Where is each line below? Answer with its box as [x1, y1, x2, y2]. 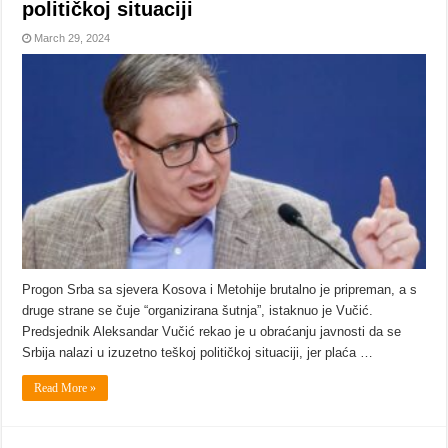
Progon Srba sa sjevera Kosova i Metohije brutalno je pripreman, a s [22, 282, 418, 298]
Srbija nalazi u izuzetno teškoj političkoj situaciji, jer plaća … [22, 345, 374, 361]
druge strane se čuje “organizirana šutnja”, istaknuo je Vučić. [22, 303, 374, 319]
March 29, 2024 [34, 32, 111, 45]
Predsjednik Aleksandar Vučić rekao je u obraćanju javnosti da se [22, 324, 402, 340]
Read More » [34, 381, 97, 396]
